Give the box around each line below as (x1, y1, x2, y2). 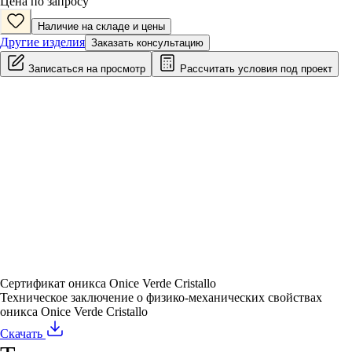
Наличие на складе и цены (38, 20, 165, 33)
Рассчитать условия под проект (177, 63, 332, 75)
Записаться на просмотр (25, 63, 145, 75)
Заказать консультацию (91, 37, 203, 49)
